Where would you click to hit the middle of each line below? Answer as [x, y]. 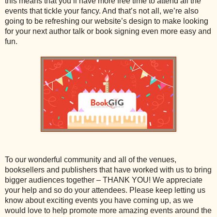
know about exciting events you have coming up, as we [99, 201]
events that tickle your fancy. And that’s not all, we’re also [102, 11]
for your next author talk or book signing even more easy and [108, 31]
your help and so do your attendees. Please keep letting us [105, 190]
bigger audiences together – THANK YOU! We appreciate [104, 180]
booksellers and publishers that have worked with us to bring [108, 170]
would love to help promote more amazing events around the [108, 211]
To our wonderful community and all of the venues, [91, 160]
